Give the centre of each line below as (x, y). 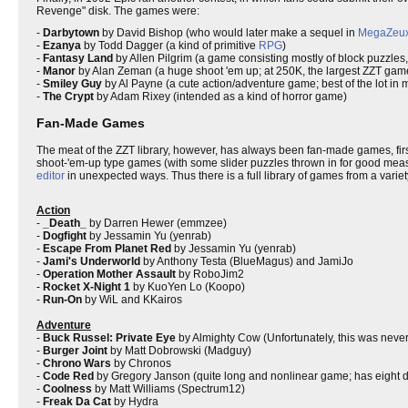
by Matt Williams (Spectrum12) (168, 388)
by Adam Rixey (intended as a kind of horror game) (220, 96)
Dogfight (65, 235)
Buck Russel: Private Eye (109, 337)
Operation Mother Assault (109, 274)
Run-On (62, 299)
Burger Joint (75, 350)
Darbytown (71, 32)
